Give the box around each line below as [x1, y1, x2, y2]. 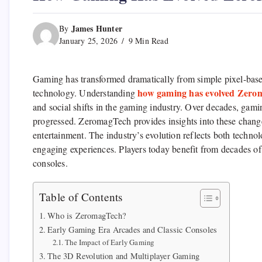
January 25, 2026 [59, 35, 118, 47]
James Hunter [71, 22, 123, 35]
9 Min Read [126, 35, 168, 47]
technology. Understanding [33, 87, 138, 99]
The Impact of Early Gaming [65, 237, 154, 248]
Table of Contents [39, 189, 123, 205]
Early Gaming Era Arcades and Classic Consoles [47, 224, 218, 236]
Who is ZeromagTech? [47, 210, 126, 222]
